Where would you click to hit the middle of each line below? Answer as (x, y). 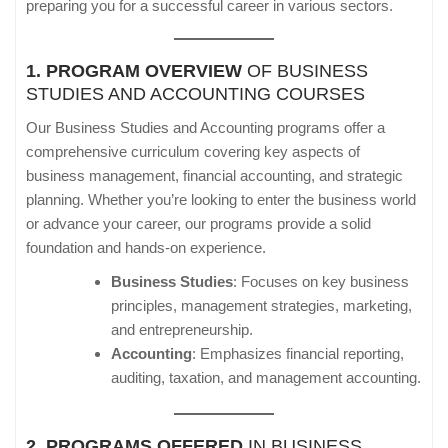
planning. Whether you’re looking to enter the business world (221, 200)
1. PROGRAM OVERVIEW (134, 71)
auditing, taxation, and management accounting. (266, 378)
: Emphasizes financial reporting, (298, 354)
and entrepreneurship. (182, 330)
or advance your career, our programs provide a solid (198, 224)
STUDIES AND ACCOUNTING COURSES (195, 94)
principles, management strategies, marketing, (261, 306)
